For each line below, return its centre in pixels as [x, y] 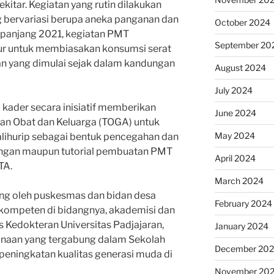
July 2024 [233, 91]
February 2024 [243, 204]
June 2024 [235, 113]
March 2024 [239, 181]
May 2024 [235, 136]
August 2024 [240, 68]
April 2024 [235, 158]
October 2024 [242, 23]
